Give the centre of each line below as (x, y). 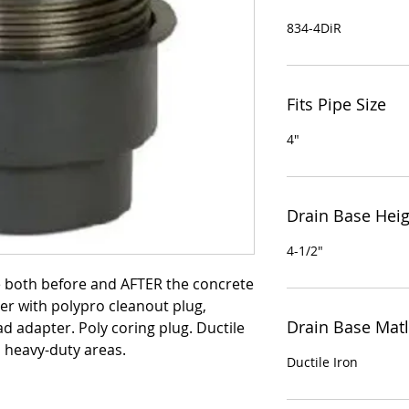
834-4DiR (314, 28)
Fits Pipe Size (336, 105)
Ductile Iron (322, 362)
